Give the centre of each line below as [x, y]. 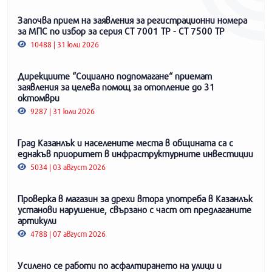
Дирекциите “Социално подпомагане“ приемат [115, 76]
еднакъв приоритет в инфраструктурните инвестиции [135, 153]
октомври [39, 97]
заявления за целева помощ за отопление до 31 [116, 87]
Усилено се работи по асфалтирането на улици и [120, 265]
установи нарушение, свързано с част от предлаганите [134, 209]
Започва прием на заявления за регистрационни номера [132, 20]
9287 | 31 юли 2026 [62, 111]
